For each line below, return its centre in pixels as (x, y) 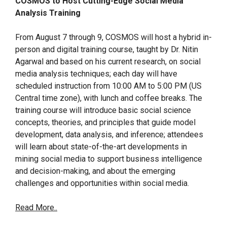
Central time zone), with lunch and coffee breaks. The (109, 98)
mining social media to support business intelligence (109, 159)
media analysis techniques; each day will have (96, 74)
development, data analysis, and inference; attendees (109, 135)
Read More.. (36, 207)
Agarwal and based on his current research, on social (108, 62)
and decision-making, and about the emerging (95, 171)
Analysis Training (48, 13)
